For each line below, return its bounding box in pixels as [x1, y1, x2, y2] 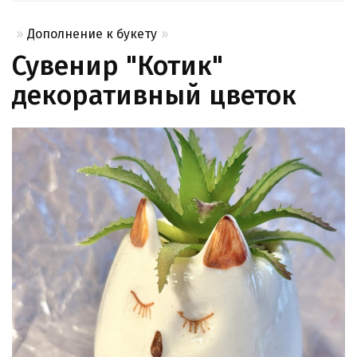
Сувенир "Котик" [12, 49, 223, 83]
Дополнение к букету [27, 26, 157, 42]
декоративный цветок [12, 79, 296, 112]
